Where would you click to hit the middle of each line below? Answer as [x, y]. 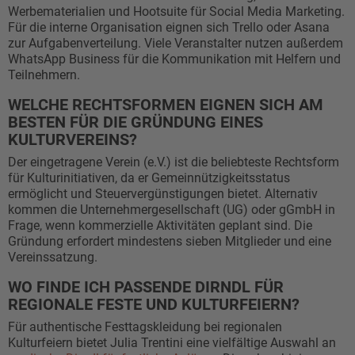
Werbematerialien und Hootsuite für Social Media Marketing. [176, 11]
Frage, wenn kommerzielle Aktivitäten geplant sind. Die [160, 225]
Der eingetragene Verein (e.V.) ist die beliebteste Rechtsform [174, 162]
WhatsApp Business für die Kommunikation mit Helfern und [174, 59]
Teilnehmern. [44, 75]
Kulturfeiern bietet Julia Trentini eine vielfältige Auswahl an [172, 343]
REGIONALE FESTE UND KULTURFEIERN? [154, 304]
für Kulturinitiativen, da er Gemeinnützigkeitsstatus [149, 178]
